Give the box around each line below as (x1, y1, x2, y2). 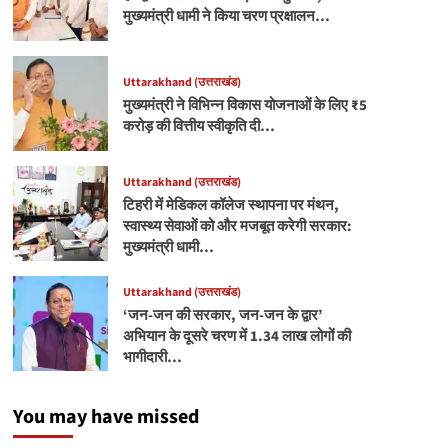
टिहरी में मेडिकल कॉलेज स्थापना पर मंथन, (122, 194, 339, 216)
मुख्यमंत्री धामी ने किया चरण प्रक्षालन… (122, 6, 330, 28)
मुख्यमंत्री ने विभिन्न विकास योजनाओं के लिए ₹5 (122, 95, 367, 117)
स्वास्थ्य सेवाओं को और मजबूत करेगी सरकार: (122, 215, 352, 237)
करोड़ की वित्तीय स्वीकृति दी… (122, 116, 275, 138)
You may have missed (12, 403, 199, 432)
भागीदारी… (122, 346, 182, 368)
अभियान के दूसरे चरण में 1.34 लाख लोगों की (122, 325, 351, 347)
